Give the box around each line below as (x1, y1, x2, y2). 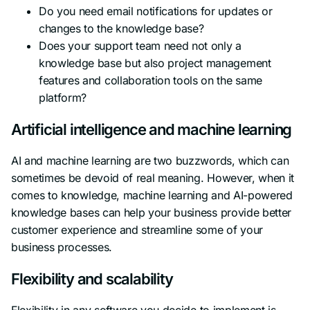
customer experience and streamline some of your (11, 222, 263, 237)
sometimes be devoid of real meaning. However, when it (11, 170, 295, 185)
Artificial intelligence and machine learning (11, 120, 292, 138)
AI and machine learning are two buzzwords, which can (11, 153, 289, 167)
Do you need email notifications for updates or (39, 3, 273, 18)
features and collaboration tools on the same (39, 73, 262, 87)
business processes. (11, 239, 112, 254)
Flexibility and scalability (11, 269, 173, 288)
